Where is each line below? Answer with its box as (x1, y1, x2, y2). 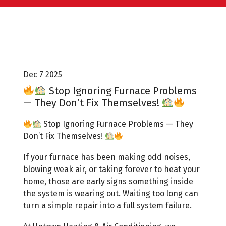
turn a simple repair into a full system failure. (23, 201, 192, 211)
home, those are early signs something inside (23, 177, 193, 187)
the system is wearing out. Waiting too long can (23, 189, 198, 199)
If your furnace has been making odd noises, (23, 152, 190, 162)
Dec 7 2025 (23, 70, 62, 80)
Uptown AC (34, 33, 74, 43)
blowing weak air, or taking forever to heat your (23, 164, 200, 175)
